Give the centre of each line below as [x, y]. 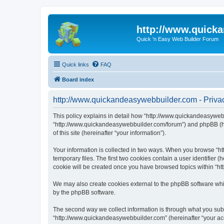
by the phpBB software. [84, 192]
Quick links [75, 64]
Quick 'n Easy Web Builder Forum [177, 39]
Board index [78, 79]
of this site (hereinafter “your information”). [109, 133]
